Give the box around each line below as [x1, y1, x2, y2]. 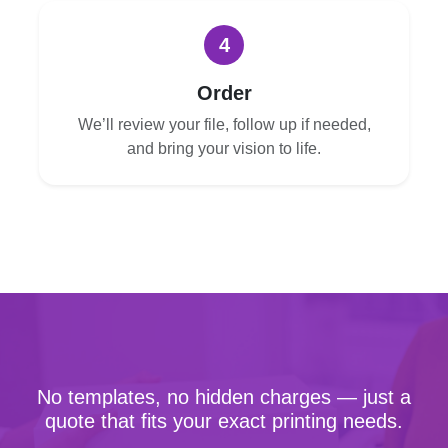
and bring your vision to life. [127, 139, 321, 157]
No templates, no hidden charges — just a [37, 385, 411, 408]
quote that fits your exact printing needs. [45, 409, 403, 432]
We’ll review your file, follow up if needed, [77, 115, 371, 133]
